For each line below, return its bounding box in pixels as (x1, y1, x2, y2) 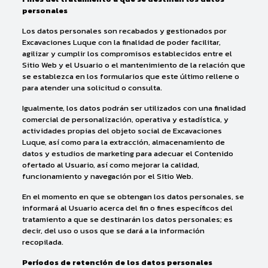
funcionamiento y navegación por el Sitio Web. (22, 170, 193, 182)
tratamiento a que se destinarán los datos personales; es (22, 214, 233, 225)
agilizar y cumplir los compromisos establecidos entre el (22, 48, 232, 59)
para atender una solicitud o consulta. (22, 82, 162, 93)
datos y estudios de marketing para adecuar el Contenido (22, 148, 233, 159)
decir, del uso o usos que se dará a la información (22, 225, 205, 236)
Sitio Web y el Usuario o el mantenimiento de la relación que (22, 59, 245, 71)
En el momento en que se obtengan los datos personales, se (22, 191, 244, 202)
